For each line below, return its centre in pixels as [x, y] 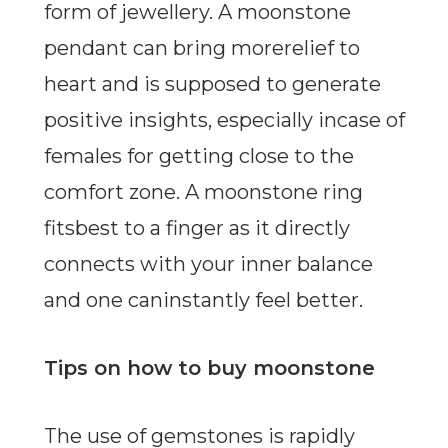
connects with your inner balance [208, 264]
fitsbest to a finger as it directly [196, 228]
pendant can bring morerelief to [201, 48]
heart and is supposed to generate [212, 84]
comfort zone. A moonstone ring [203, 192]
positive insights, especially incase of [224, 120]
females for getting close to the [198, 156]
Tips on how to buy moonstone [209, 368]
